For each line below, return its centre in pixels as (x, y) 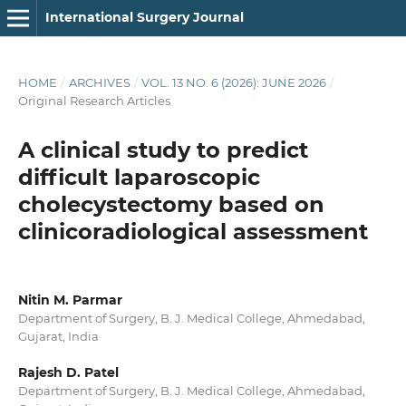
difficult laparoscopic (139, 177)
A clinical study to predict (163, 150)
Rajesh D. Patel (68, 372)
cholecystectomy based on (171, 204)
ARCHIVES (99, 82)
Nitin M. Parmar (70, 300)
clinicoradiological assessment (193, 231)
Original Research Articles (94, 100)
